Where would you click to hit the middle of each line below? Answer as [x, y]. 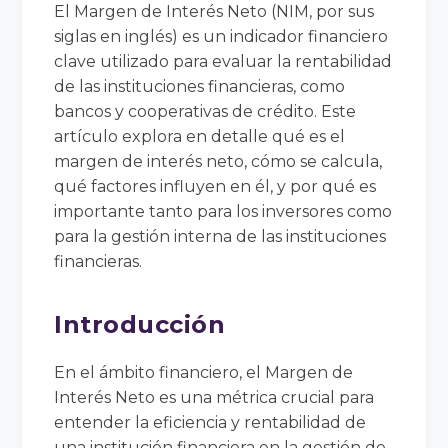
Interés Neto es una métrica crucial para [214, 397]
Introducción [140, 324]
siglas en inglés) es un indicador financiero [221, 36]
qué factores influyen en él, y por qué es [215, 186]
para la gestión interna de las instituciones [220, 236]
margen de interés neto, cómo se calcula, [218, 161]
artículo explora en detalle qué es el [200, 136]
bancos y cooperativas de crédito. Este [205, 111]
